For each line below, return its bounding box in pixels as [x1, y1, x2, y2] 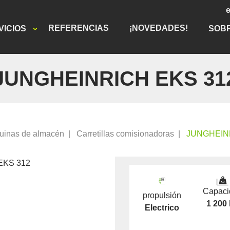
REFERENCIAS [48, 24, 109, 32]
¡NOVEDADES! [129, 24, 188, 32]
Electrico [145, 203, 180, 212]
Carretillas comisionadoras [76, 129, 174, 138]
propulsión [143, 190, 182, 200]
